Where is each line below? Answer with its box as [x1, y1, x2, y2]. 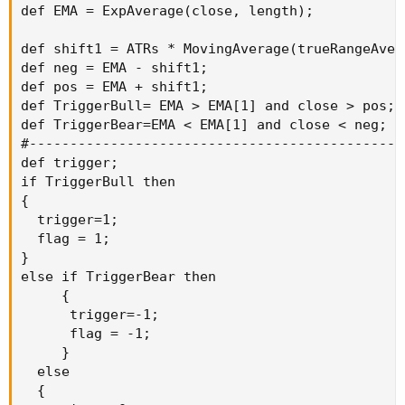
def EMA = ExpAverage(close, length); [21, 3, 314, 19]
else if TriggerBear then [21, 268, 216, 285]
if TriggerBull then [21, 174, 175, 190]
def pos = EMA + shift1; [21, 79, 208, 95]
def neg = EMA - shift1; [21, 60, 208, 76]
